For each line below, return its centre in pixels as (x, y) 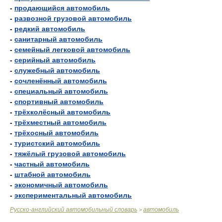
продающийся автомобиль (62, 8)
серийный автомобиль (55, 60)
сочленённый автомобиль (61, 81)
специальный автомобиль (61, 91)
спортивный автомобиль (59, 102)
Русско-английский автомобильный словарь (74, 210)
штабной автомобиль (53, 174)
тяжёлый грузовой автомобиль (70, 154)
